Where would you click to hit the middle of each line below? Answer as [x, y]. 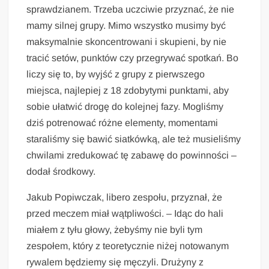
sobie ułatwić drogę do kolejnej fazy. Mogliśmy [125, 106]
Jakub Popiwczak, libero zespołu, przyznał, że [125, 197]
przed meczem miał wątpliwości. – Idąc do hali [125, 213]
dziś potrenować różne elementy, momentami [122, 122]
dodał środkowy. [61, 171]
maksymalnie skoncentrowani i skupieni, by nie [127, 41]
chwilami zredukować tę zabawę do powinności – [132, 155]
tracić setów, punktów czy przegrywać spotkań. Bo [133, 58]
